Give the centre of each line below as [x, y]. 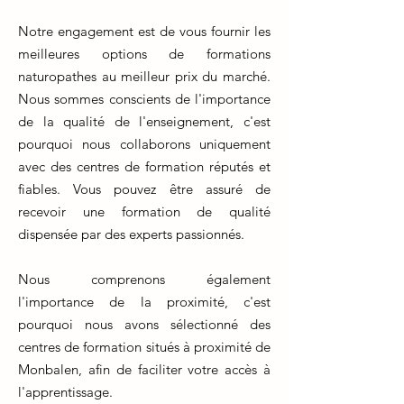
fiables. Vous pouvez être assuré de [144, 189]
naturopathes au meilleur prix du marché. [144, 76]
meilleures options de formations [144, 54]
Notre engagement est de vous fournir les [144, 31]
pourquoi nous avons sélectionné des [144, 324]
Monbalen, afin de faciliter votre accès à [144, 369]
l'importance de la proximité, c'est [144, 302]
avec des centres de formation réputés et [144, 166]
